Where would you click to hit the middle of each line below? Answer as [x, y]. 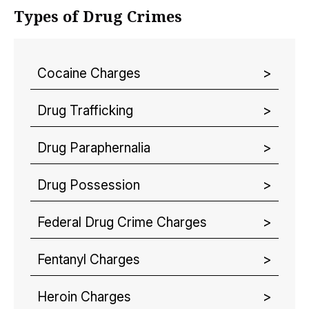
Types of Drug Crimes [98, 16]
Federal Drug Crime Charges [122, 222]
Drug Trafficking [85, 111]
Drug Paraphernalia [94, 148]
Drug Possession [89, 185]
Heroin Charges [84, 297]
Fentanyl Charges [89, 260]
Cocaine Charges [89, 73]
